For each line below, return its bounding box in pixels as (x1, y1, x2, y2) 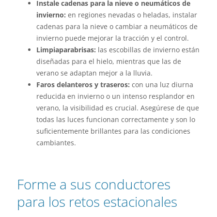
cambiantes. (36, 138, 76, 148)
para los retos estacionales (17, 192, 177, 211)
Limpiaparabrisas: (36, 45, 96, 55)
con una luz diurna (130, 80, 193, 90)
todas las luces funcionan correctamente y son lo (36, 115, 195, 124)
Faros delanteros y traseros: (36, 80, 130, 90)
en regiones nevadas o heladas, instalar (66, 10, 197, 20)
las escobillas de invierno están (96, 45, 200, 55)
